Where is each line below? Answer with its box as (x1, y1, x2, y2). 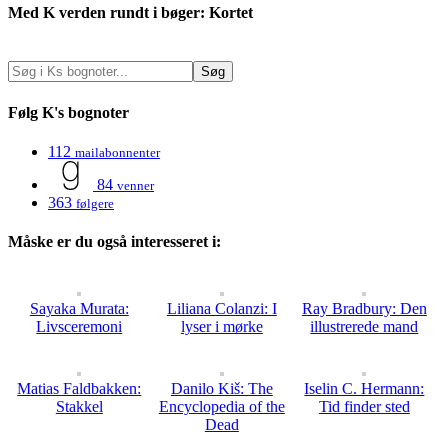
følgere (76, 195, 114, 211)
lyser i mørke (180, 318, 263, 336)
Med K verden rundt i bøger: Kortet (8, 4, 253, 22)
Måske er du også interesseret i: (8, 233, 221, 251)
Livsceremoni (36, 318, 123, 336)
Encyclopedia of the (158, 398, 285, 416)
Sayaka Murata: (29, 300, 129, 318)
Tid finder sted (318, 398, 410, 416)
